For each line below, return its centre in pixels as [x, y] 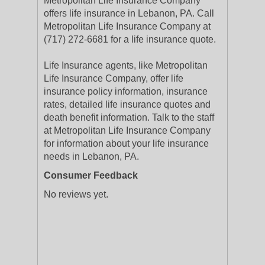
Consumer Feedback [91, 175]
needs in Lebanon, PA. [91, 156]
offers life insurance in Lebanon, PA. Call [129, 13]
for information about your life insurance [126, 143]
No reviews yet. [76, 194]
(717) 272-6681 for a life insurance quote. [130, 39]
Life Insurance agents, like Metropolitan [126, 65]
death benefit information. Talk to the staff [129, 117]
